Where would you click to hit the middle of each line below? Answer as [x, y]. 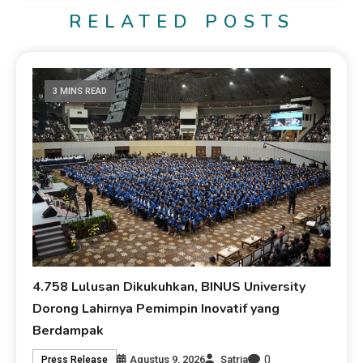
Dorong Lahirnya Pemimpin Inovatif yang [156, 308]
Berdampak [68, 330]
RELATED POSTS [181, 21]
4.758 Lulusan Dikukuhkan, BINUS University [169, 286]
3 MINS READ [80, 91]
